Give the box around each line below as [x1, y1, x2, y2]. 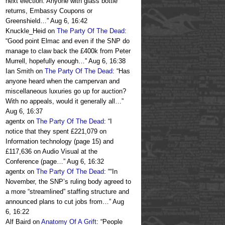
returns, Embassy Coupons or [6, 7, 92, 15]
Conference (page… [6, 158, 63, 166]
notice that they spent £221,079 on [6, 128, 106, 136]
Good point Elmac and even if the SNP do [8, 37, 130, 45]
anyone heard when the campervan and [6, 77, 120, 85]
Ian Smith [6, 67, 34, 75]
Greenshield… [6, 17, 47, 25]
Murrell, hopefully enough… [6, 57, 85, 65]
